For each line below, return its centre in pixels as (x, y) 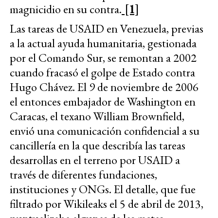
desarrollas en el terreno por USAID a (95, 160)
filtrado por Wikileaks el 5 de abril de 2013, (107, 203)
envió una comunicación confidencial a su (105, 130)
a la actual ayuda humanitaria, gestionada (103, 43)
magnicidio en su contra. (66, 9)
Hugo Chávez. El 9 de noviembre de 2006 (104, 87)
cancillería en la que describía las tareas (98, 145)
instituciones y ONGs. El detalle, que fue (103, 189)
